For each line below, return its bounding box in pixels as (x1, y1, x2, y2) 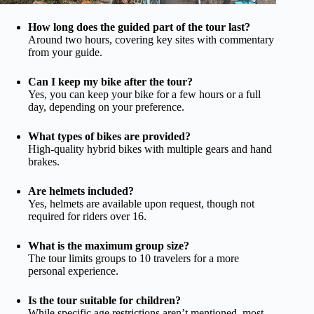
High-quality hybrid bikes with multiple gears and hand (28, 143, 272, 156)
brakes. (28, 156, 60, 168)
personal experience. (28, 265, 118, 278)
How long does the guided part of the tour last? (28, 21, 250, 34)
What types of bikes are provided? (28, 130, 191, 143)
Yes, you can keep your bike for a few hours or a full (28, 88, 261, 101)
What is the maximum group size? (28, 240, 189, 252)
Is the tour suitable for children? (28, 294, 181, 307)
